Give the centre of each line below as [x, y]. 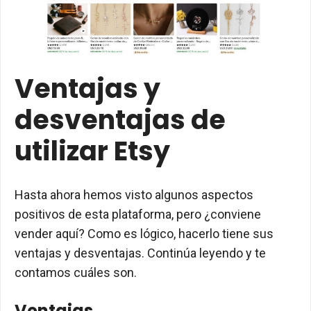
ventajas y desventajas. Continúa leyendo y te [140, 253]
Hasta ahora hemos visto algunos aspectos [134, 195]
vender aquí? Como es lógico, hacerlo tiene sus [144, 234]
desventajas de [120, 120]
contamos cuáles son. [76, 273]
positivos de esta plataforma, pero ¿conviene [138, 215]
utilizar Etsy [92, 151]
